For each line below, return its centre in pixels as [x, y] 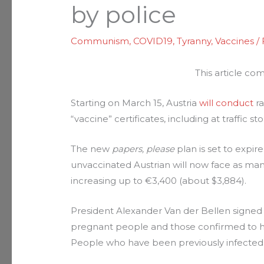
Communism [100, 41]
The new [92, 148]
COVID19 [153, 41]
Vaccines [235, 41]
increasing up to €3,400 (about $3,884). [159, 180]
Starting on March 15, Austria [135, 103]
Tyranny [194, 41]
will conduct [227, 103]
